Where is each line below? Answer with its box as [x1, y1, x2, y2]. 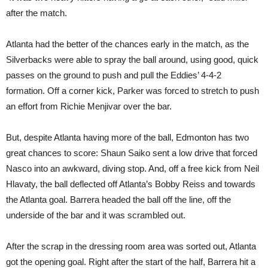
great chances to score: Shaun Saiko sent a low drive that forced [6, 148, 257, 158]
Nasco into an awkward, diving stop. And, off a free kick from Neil [6, 163, 259, 173]
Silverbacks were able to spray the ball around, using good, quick [6, 54, 258, 65]
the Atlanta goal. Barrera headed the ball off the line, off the [6, 194, 231, 205]
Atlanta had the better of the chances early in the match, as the [6, 39, 249, 49]
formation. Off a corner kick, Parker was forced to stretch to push [6, 86, 259, 96]
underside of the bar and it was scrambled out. [6, 210, 185, 220]
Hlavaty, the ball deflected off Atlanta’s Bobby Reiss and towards [6, 179, 255, 189]
